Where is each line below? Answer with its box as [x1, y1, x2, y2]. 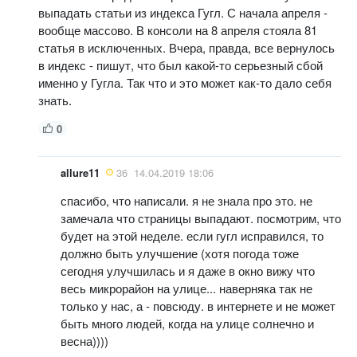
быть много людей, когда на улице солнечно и [61, 314, 314, 331]
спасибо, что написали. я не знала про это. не [61, 191, 312, 209]
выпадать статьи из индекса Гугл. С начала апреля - [38, 3, 328, 21]
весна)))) [61, 331, 108, 349]
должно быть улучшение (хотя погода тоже [61, 244, 299, 261]
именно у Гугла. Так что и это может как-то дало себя [38, 73, 331, 91]
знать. [38, 91, 72, 108]
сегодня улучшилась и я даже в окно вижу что [61, 261, 315, 279]
